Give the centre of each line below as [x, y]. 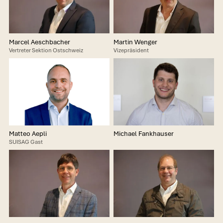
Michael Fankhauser [143, 134]
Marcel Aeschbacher [39, 42]
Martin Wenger [135, 42]
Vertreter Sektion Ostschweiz [46, 51]
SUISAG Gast [26, 142]
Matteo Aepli [28, 134]
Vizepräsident [131, 51]
